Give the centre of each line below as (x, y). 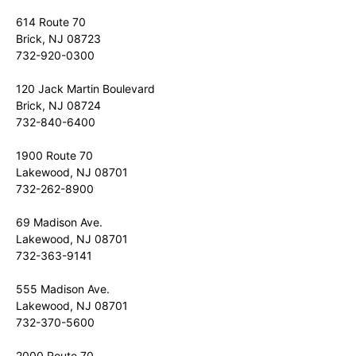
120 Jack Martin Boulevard (85, 89)
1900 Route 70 (54, 155)
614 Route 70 (51, 22)
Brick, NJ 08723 (58, 39)
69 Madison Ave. (59, 222)
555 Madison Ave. (63, 289)
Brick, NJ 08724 (58, 105)
